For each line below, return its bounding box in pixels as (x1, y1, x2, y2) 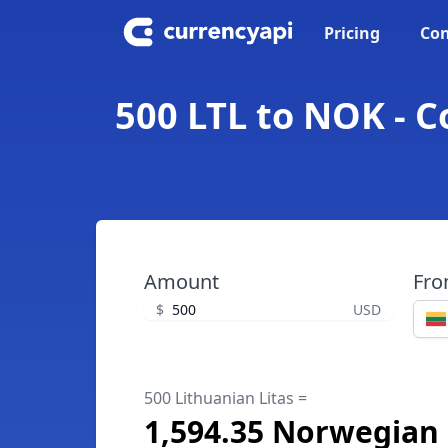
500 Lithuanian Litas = (144, 387, 307, 409)
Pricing (324, 22, 380, 44)
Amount (144, 268, 219, 295)
